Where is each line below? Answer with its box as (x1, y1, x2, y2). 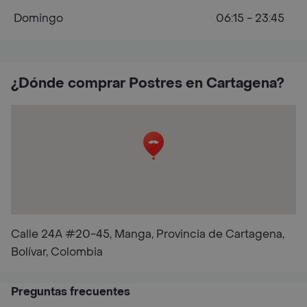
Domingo (14, 11, 63, 25)
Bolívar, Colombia (11, 245, 103, 259)
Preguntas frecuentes (11, 284, 130, 299)
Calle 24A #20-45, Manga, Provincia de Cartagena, (11, 227, 284, 241)
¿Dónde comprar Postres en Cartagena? (11, 75, 284, 93)
